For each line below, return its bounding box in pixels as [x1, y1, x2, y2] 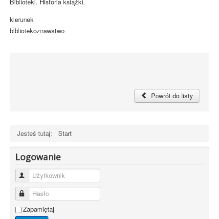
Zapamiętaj [23, 204, 54, 214]
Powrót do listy [149, 91, 193, 100]
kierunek [10, 15, 34, 24]
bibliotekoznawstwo [10, 26, 65, 35]
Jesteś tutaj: [17, 129, 56, 138]
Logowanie [15, 151, 61, 163]
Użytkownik [26, 171, 60, 180]
